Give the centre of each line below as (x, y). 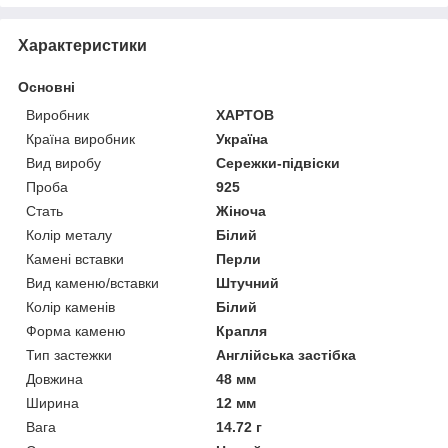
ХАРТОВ (245, 114)
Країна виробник (80, 138)
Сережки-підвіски (278, 162)
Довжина (54, 378)
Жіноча (241, 210)
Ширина (52, 402)
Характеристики (82, 45)
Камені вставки (75, 258)
